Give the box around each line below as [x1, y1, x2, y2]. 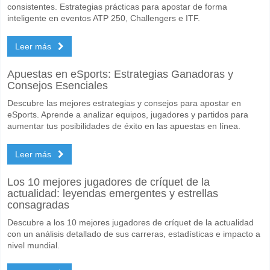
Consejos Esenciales [7, 79, 108, 92]
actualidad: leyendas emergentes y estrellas [7, 187, 218, 199]
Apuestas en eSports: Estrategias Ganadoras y [7, 67, 233, 80]
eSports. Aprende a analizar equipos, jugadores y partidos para [7, 109, 248, 119]
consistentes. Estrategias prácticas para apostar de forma [7, 1, 227, 11]
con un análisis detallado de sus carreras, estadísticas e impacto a [7, 228, 260, 239]
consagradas [7, 198, 69, 211]
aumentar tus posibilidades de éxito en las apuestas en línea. [7, 121, 240, 131]
